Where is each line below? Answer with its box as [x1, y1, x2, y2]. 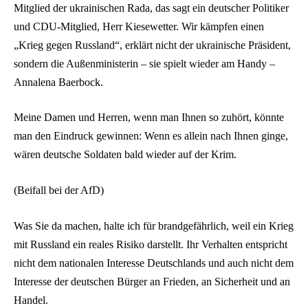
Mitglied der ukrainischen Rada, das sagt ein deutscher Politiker [14, 1, 289, 14]
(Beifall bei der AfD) [14, 184, 104, 196]
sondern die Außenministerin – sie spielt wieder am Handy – [14, 57, 275, 69]
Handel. [14, 294, 48, 306]
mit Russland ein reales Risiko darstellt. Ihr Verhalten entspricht [14, 238, 287, 250]
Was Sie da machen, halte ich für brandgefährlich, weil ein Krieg [14, 219, 294, 232]
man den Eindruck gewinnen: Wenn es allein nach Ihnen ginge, [14, 130, 288, 142]
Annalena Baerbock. [14, 76, 103, 88]
